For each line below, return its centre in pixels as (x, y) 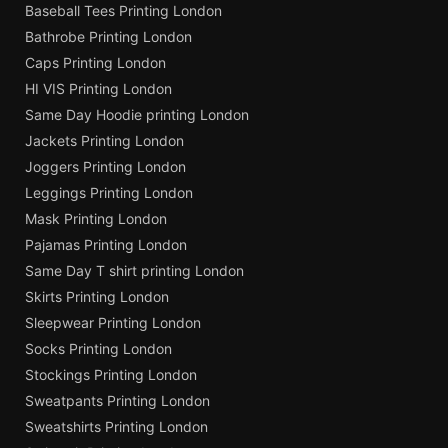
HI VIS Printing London (98, 88)
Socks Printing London (98, 348)
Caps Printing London (95, 62)
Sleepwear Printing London (113, 322)
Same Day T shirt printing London (134, 270)
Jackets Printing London (104, 140)
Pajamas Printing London (106, 244)
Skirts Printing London (97, 296)
